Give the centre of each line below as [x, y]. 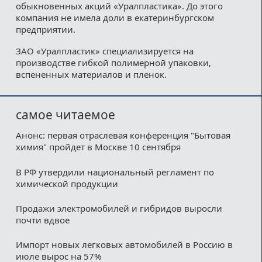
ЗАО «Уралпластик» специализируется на [104, 51]
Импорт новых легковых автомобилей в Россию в [124, 245]
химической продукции [67, 183]
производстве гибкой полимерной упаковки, [113, 62]
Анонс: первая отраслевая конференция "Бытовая [123, 135]
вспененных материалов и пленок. [91, 74]
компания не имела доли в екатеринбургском [115, 17]
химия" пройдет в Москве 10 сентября [98, 147]
